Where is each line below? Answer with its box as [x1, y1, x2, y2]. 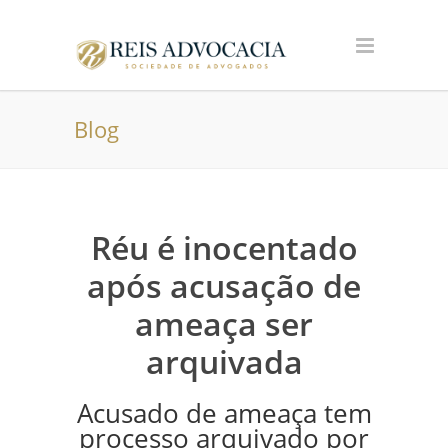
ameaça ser [135, 302, 313, 345]
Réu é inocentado [90, 226, 358, 269]
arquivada [145, 340, 303, 383]
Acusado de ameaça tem [76, 396, 372, 431]
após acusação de [87, 264, 361, 307]
